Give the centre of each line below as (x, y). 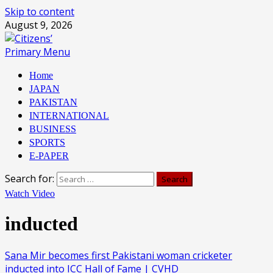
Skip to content (40, 12)
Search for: (30, 179)
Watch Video (30, 193)
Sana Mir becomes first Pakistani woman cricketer (119, 255)
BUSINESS (53, 129)
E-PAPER (49, 156)
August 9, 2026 (39, 25)
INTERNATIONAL (69, 115)
